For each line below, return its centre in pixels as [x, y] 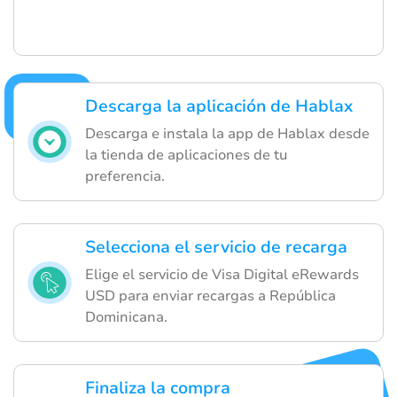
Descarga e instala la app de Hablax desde [227, 133]
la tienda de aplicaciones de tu [186, 155]
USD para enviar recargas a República [210, 296]
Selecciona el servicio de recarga [216, 247]
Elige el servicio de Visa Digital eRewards [222, 274]
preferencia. [125, 176]
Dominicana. [126, 317]
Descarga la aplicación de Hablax [219, 106]
